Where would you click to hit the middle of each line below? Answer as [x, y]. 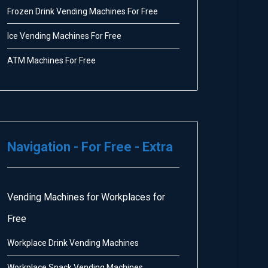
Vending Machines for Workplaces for [86, 197]
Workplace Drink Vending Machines [73, 243]
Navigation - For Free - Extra [90, 147]
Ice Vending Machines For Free [64, 36]
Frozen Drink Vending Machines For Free [83, 11]
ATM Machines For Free [51, 60]
